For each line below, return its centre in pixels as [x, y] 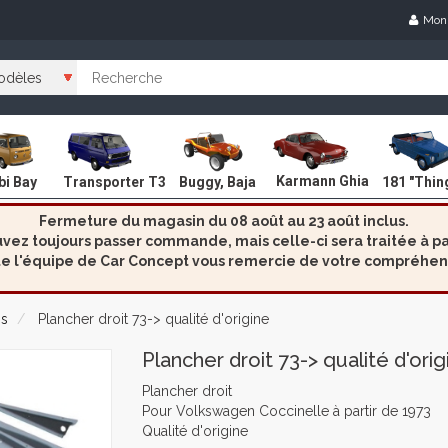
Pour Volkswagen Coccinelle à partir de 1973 [286, 411]
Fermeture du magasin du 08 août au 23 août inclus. [224, 221]
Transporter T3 [114, 181]
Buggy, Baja [217, 181]
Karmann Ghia [322, 181]
